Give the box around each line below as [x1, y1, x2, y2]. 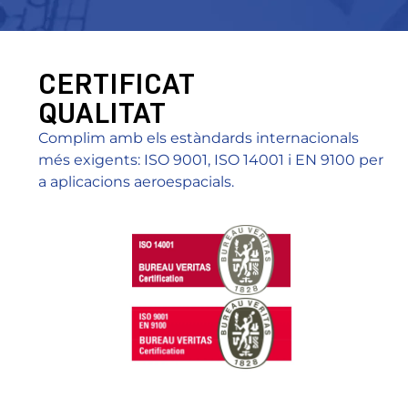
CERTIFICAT [38, 66, 195, 102]
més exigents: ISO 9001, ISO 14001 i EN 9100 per [38, 151, 383, 169]
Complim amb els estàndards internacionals [38, 129, 359, 148]
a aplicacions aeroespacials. [38, 173, 234, 191]
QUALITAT [38, 95, 166, 131]
